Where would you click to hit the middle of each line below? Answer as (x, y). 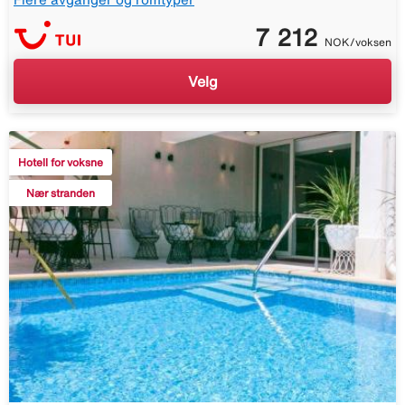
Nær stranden (61, 193)
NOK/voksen (358, 42)
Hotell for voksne (61, 163)
